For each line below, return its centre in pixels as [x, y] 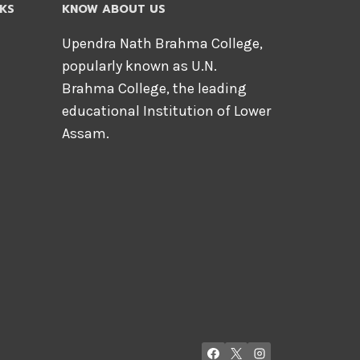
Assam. [85, 133]
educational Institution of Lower [166, 111]
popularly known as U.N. [139, 66]
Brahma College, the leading [154, 88]
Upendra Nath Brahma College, [162, 43]
